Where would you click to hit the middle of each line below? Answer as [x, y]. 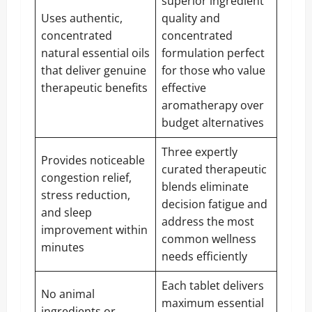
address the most [208, 221]
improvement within [94, 229]
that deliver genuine [94, 70]
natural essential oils [95, 53]
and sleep [67, 212]
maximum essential [213, 303]
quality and [191, 18]
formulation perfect [213, 53]
